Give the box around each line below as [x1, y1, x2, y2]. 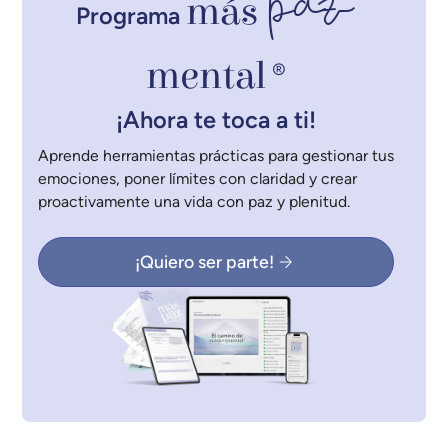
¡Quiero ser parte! [134, 250, 274, 272]
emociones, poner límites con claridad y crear [38, 169, 358, 189]
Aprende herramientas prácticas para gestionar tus [38, 146, 395, 166]
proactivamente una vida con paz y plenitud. [38, 192, 351, 212]
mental [146, 52, 267, 99]
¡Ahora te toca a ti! [116, 105, 317, 134]
